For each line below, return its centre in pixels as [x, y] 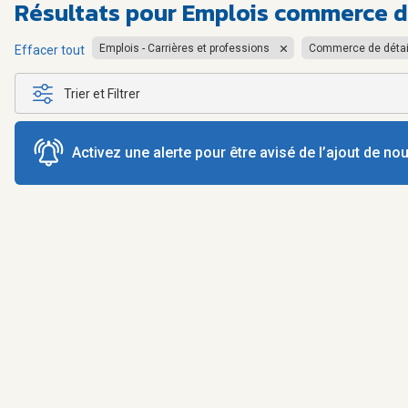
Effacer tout [50, 50]
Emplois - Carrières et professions [184, 48]
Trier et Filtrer [102, 93]
